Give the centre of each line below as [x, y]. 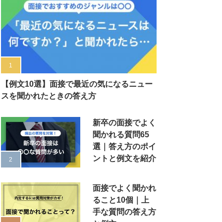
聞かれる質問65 [121, 135]
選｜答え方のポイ [124, 147]
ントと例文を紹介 [124, 159]
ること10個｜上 [121, 200]
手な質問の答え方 [124, 212]
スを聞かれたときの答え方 [49, 96]
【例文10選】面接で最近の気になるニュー [77, 84]
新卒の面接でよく [124, 123]
